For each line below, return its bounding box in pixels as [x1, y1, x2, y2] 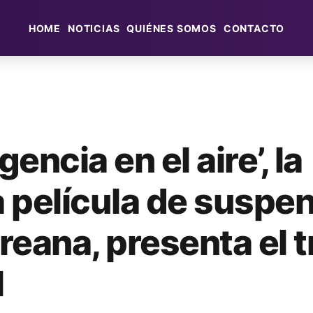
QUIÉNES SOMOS [126, 22, 217, 34]
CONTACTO [223, 22, 285, 34]
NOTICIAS [67, 22, 120, 34]
